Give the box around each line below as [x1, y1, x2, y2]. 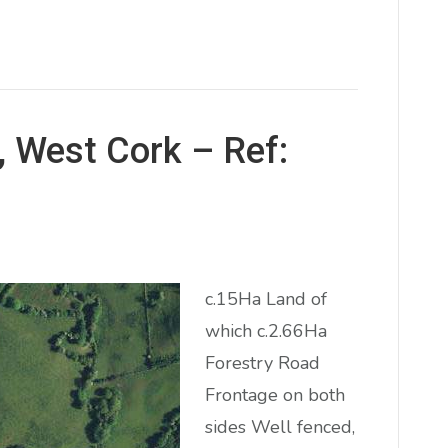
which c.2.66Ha [205, 318, 327, 343]
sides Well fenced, [205, 414, 355, 439]
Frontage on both [205, 382, 345, 407]
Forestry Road [205, 350, 320, 375]
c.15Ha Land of [205, 286, 327, 311]
